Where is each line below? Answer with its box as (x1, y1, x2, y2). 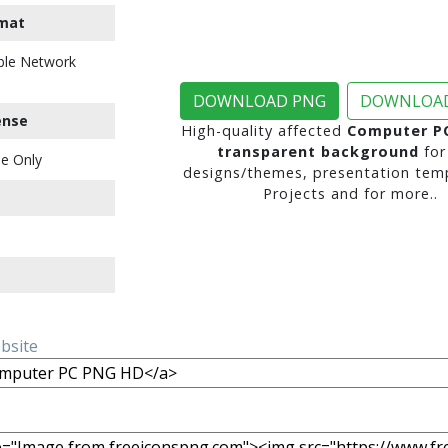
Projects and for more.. (262, 184, 438, 203)
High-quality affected (181, 121, 347, 140)
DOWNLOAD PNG (193, 90, 326, 112)
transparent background (216, 142, 419, 161)
